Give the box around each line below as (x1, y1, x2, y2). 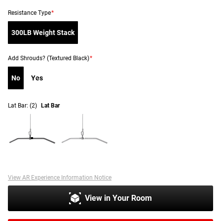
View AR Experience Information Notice (8, 174, 111, 181)
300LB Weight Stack (11, 28, 74, 37)
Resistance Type (8, 9, 51, 16)
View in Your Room (84, 193, 152, 203)
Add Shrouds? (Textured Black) (8, 54, 89, 62)
